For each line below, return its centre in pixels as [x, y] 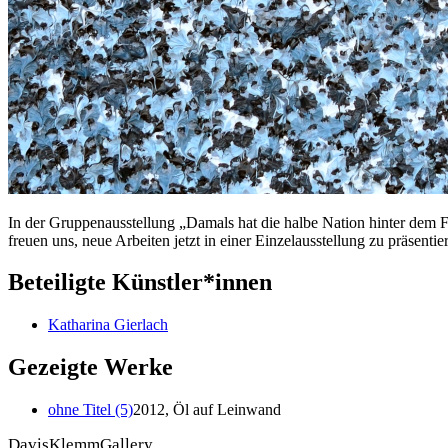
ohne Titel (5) [90, 410]
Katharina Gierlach [108, 325]
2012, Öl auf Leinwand [207, 410]
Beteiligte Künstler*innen [140, 282]
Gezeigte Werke [90, 367]
